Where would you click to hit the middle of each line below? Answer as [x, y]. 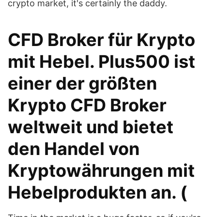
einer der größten [82, 83]
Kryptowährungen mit [101, 170]
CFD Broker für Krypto [101, 40]
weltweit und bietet [91, 127]
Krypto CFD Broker [87, 105]
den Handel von [74, 149]
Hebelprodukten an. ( [100, 192]
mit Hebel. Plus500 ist [101, 62]
